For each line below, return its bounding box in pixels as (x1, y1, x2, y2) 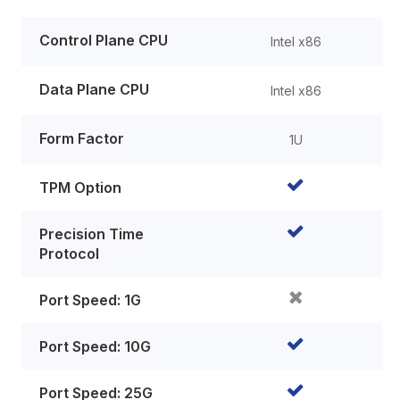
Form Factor (39, 129, 124, 147)
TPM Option (39, 178, 121, 196)
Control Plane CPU (39, 30, 168, 49)
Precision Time (39, 224, 144, 243)
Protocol (39, 244, 99, 262)
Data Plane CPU (39, 79, 149, 98)
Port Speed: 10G (39, 337, 151, 355)
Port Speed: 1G (39, 290, 141, 309)
